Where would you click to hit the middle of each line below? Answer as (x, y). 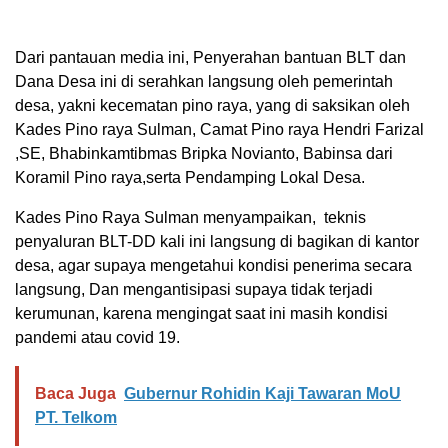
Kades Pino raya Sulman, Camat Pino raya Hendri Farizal (219, 130)
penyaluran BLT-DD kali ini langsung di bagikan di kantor (217, 242)
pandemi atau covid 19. (97, 338)
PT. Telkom (76, 418)
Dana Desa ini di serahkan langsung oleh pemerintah (204, 82)
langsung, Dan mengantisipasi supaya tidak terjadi (194, 290)
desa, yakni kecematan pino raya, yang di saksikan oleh (212, 106)
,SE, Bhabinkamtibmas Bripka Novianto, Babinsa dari (204, 154)
